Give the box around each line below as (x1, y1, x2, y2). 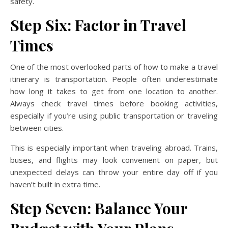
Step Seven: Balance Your (10, 198, 187, 218)
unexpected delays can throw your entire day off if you (10, 167, 218, 177)
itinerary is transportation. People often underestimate (10, 74, 218, 84)
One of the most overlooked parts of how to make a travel (10, 62, 218, 72)
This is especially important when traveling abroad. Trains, (10, 142, 218, 153)
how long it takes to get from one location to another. (10, 86, 218, 96)
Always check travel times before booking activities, (10, 98, 218, 108)
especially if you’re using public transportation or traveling (10, 110, 218, 121)
